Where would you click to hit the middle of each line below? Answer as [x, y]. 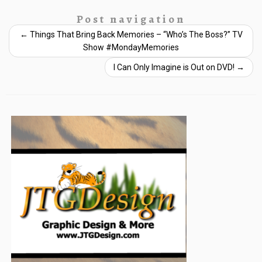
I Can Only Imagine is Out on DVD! [175, 68]
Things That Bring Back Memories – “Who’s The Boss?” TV [135, 35]
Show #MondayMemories [131, 48]
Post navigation [131, 19]
